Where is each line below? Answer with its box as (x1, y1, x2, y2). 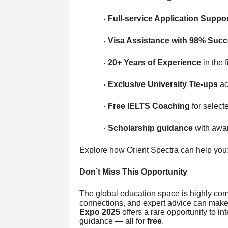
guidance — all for (79, 216, 147, 225)
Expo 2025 (79, 207, 120, 216)
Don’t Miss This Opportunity (79, 167, 187, 176)
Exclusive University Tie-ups (107, 79, 218, 89)
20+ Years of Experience (107, 58, 201, 67)
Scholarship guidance (107, 123, 193, 132)
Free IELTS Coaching (107, 101, 190, 110)
